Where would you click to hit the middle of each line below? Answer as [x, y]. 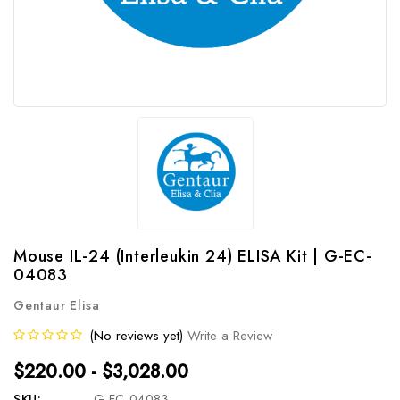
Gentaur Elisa [57, 305]
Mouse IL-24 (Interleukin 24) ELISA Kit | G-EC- [193, 256]
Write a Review [230, 335]
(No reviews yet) [136, 335]
